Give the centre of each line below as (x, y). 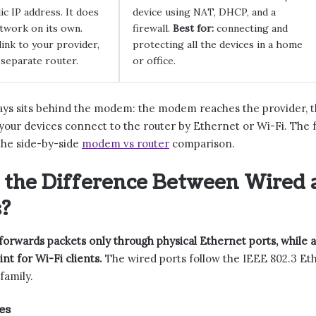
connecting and (251, 28)
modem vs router (126, 144)
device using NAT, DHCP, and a (205, 12)
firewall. (153, 28)
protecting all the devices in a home (218, 44)
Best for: (194, 28)
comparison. (202, 144)
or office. (154, 61)
